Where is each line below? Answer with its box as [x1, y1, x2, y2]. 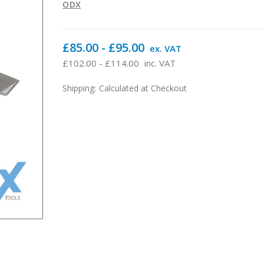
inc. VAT [144, 57, 176, 69]
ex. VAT [150, 42, 182, 54]
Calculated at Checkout [99, 82, 187, 94]
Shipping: [62, 82, 97, 94]
